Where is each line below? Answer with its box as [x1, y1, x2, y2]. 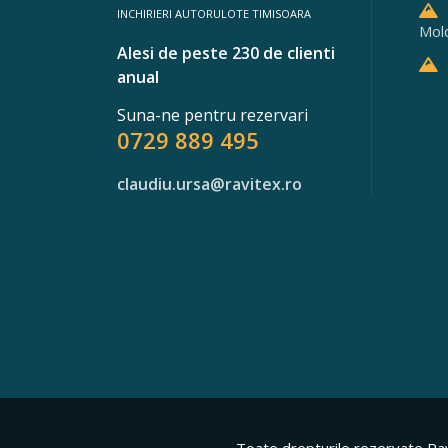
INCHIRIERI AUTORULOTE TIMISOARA [117, 6, 311, 21]
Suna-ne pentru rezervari [117, 104, 308, 126]
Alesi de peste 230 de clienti [117, 42, 335, 64]
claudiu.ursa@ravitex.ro [117, 173, 302, 195]
